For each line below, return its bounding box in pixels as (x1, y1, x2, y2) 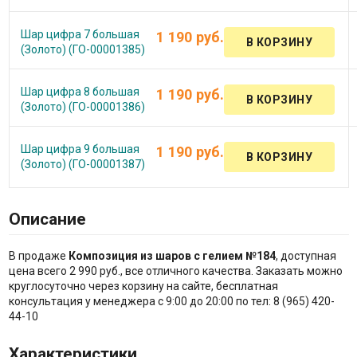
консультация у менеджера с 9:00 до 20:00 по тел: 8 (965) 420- (8, 295, 335, 308)
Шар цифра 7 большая (20, 27, 139, 41)
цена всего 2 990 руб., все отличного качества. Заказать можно (8, 265, 343, 278)
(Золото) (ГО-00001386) (20, 100, 145, 113)
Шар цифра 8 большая (20, 84, 139, 98)
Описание (8, 209, 86, 229)
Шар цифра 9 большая (20, 142, 139, 155)
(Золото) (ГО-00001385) (20, 42, 145, 56)
